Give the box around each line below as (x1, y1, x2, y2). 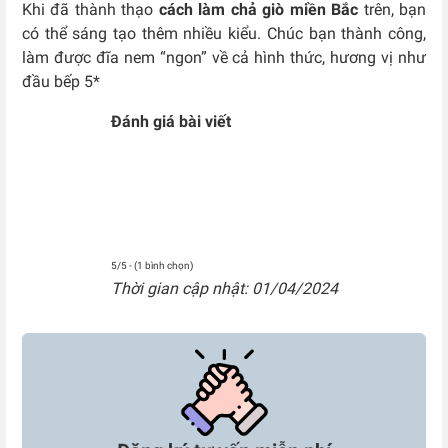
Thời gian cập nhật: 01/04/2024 (110, 278, 338, 298)
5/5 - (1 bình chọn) (110, 259, 193, 271)
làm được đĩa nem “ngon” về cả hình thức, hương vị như (22, 47, 426, 67)
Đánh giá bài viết (110, 111, 231, 131)
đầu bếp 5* (22, 71, 100, 91)
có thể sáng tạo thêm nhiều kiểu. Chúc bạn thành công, (22, 23, 426, 43)
